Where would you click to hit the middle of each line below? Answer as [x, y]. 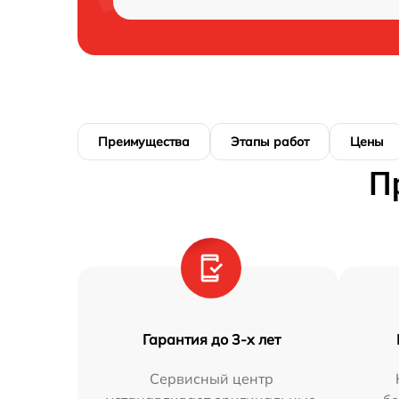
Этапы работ [270, 142]
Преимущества [144, 142]
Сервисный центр [211, 379]
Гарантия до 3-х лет [211, 339]
